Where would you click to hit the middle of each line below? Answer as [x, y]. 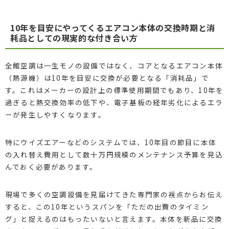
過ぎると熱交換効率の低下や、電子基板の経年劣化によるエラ [114, 102]
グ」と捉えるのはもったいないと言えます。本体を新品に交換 [113, 219]
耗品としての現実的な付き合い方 [74, 38]
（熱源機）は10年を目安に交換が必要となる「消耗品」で [107, 77]
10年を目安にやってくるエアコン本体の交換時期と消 [112, 27]
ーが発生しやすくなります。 [55, 114]
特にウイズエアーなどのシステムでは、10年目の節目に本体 [110, 142]
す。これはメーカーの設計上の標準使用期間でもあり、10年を [114, 90]
